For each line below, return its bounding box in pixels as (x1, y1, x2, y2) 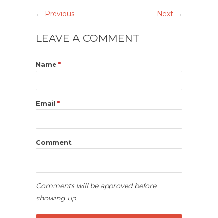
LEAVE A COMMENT (36, 32, 140, 44)
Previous (45, 9, 74, 18)
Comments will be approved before (36, 181, 156, 190)
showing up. (36, 193, 77, 202)
